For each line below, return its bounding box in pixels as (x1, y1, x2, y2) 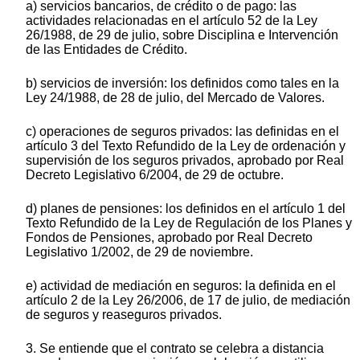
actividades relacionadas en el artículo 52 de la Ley (26, 13, 317, 27)
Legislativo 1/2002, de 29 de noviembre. (26, 244, 253, 259)
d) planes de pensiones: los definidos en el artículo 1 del (26, 201, 346, 215)
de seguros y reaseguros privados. (26, 307, 222, 321)
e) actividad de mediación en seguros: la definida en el (26, 278, 336, 292)
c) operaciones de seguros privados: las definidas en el (26, 124, 339, 138)
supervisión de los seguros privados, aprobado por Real (26, 153, 344, 167)
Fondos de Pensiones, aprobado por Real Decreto (26, 230, 313, 244)
